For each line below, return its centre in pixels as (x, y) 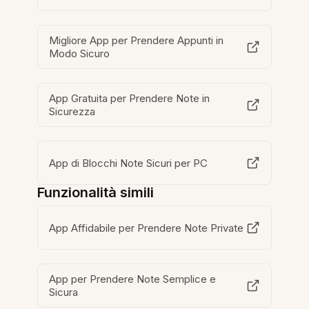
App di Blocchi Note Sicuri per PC (129, 163)
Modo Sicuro (80, 54)
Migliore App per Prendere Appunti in (137, 41)
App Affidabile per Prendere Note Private (147, 228)
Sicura (64, 292)
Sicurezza (72, 112)
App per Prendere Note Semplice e (133, 279)
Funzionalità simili (96, 193)
